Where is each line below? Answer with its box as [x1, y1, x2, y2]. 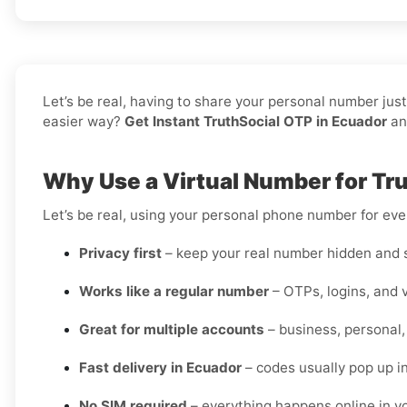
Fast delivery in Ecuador [79, 359, 242, 377]
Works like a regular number [79, 283, 269, 301]
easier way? [43, 113, 124, 131]
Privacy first [79, 244, 162, 263]
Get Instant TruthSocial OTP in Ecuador [124, 113, 387, 131]
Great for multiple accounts [79, 321, 264, 339]
